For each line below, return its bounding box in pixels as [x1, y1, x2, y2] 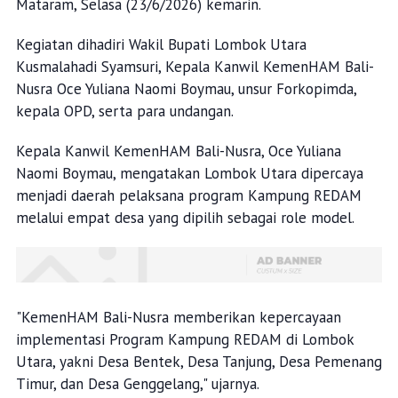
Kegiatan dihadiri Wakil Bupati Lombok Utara [15, 35, 306, 54]
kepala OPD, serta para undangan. [15, 101, 234, 121]
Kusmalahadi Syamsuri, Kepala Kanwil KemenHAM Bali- [15, 57, 374, 76]
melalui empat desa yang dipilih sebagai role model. [15, 208, 354, 227]
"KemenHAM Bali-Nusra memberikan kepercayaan [15, 307, 341, 328]
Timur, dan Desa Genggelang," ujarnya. [15, 374, 259, 394]
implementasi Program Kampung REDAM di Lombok [15, 330, 354, 350]
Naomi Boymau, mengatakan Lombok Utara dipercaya [15, 163, 363, 183]
